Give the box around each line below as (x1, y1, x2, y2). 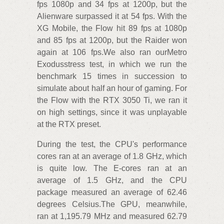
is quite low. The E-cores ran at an (37, 164, 187, 173)
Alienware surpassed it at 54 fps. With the (37, 12, 187, 21)
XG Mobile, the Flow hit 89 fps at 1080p (37, 24, 187, 33)
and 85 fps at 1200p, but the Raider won (37, 36, 187, 45)
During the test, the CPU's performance (37, 140, 187, 149)
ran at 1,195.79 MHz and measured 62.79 (37, 212, 187, 221)
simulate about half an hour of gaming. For (37, 84, 187, 93)
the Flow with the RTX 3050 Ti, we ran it (37, 96, 187, 105)
